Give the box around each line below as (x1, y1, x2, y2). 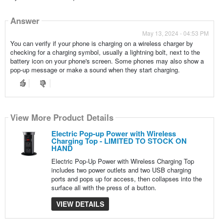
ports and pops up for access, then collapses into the (51, 174, 202, 183)
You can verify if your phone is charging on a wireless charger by (10, 38, 193, 48)
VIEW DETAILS (56, 198, 104, 209)
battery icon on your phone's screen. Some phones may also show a (10, 56, 204, 66)
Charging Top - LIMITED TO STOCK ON (51, 135, 187, 146)
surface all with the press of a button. (51, 182, 156, 192)
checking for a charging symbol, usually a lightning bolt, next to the (10, 47, 200, 57)
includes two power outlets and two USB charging (51, 165, 191, 175)
